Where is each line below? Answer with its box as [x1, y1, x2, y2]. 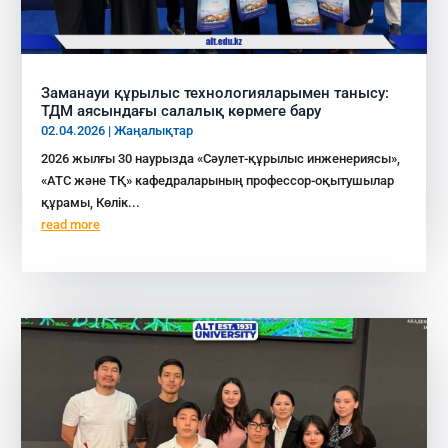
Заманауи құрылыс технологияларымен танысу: [41, 84, 390, 103]
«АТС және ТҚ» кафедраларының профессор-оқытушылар [41, 173, 395, 189]
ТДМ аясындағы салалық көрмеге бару [41, 102, 322, 121]
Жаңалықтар [114, 123, 194, 139]
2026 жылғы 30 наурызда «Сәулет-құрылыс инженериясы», [41, 151, 401, 167]
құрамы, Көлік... [41, 195, 141, 211]
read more [41, 217, 101, 233]
